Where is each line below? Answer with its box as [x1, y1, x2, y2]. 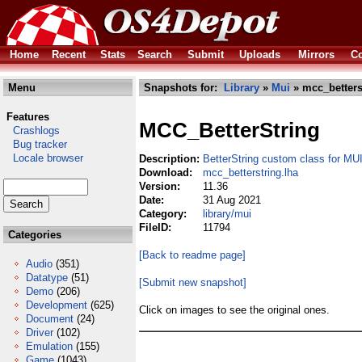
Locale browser [3, 152, 83, 164]
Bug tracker [3, 138, 67, 150]
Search [137, 48, 172, 61]
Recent [52, 48, 86, 61]
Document [26, 313, 74, 325]
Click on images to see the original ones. [139, 304, 330, 316]
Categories [5, 229, 61, 241]
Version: [139, 180, 183, 192]
